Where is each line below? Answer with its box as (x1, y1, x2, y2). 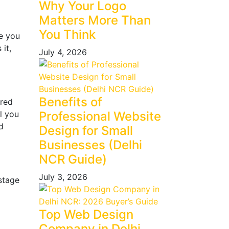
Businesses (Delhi (39, 138, 142, 152)
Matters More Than (39, 13, 151, 28)
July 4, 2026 (39, 47, 87, 57)
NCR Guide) (39, 152, 107, 167)
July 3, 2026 (39, 172, 87, 182)
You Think (39, 27, 96, 42)
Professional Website (39, 109, 161, 124)
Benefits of (39, 95, 102, 109)
